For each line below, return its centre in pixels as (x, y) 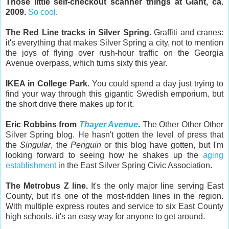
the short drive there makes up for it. (70, 104)
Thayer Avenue (108, 124)
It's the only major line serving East (156, 186)
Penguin (86, 145)
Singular (36, 145)
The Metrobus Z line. (47, 186)
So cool (42, 12)
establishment (31, 165)
